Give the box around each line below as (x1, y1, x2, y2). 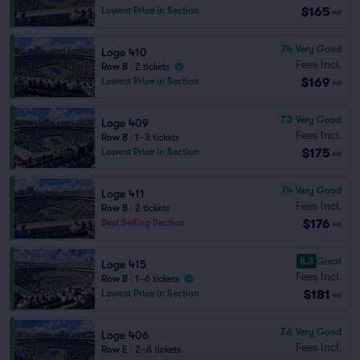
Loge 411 (101, 187, 145, 200)
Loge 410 (101, 46, 147, 59)
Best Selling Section (101, 217, 185, 228)
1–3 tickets (135, 132, 179, 143)
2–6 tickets (135, 344, 181, 355)
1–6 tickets (135, 273, 179, 284)
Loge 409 (101, 117, 149, 129)
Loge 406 (101, 329, 149, 342)
